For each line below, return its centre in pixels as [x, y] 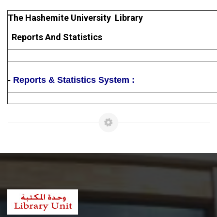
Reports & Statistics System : [74, 80]
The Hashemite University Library [75, 18]
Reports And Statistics [56, 37]
